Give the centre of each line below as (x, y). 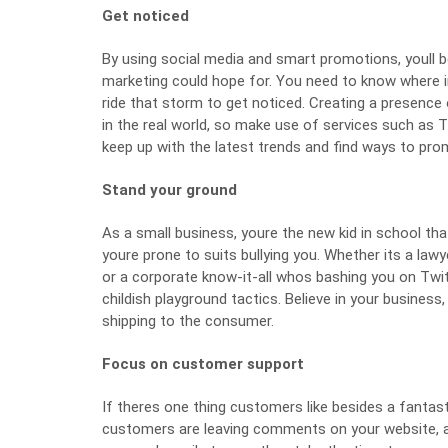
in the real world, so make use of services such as (270, 125)
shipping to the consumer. (188, 321)
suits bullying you (260, 255)
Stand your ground (169, 190)
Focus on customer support (203, 364)
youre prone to (153, 255)
